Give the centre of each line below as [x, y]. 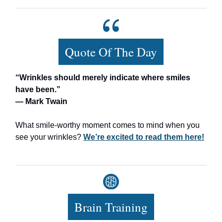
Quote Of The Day [111, 52]
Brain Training [111, 207]
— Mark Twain [41, 101]
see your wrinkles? [49, 137]
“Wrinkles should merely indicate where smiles [103, 77]
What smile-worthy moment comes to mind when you [108, 125]
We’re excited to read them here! [144, 137]
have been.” [38, 89]
